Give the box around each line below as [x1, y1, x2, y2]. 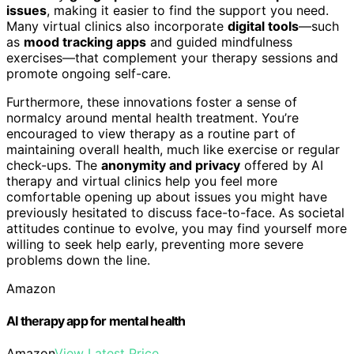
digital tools [228, 17, 299, 34]
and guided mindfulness [146, 33, 292, 50]
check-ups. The [6, 156, 101, 173]
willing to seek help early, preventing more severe [6, 235, 303, 252]
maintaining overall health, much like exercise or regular [6, 141, 340, 157]
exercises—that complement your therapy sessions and [6, 49, 338, 66]
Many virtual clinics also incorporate [6, 17, 228, 34]
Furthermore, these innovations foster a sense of [6, 93, 297, 110]
